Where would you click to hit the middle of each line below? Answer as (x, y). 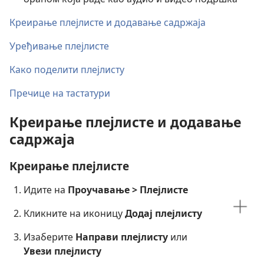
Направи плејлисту (122, 237)
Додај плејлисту (164, 214)
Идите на (46, 190)
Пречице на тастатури (60, 93)
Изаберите (49, 237)
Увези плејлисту (62, 251)
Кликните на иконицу (74, 214)
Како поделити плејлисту (67, 70)
